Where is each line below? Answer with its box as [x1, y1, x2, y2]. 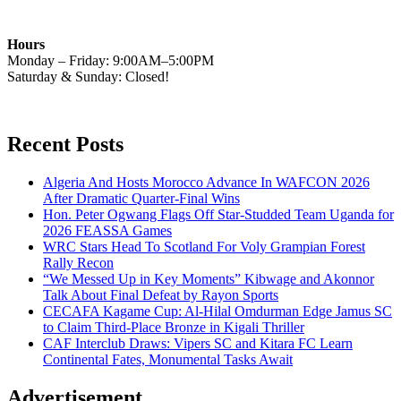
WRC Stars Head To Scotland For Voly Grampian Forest [43, 239, 365, 255]
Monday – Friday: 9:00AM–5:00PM [7, 52, 214, 68]
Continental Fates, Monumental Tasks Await [43, 352, 293, 368]
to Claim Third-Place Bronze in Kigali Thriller [43, 320, 304, 336]
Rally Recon [43, 255, 114, 271]
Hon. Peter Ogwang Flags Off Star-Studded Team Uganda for [43, 207, 394, 223]
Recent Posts [7, 132, 124, 157]
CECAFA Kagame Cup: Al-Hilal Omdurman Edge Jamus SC [43, 303, 392, 320]
